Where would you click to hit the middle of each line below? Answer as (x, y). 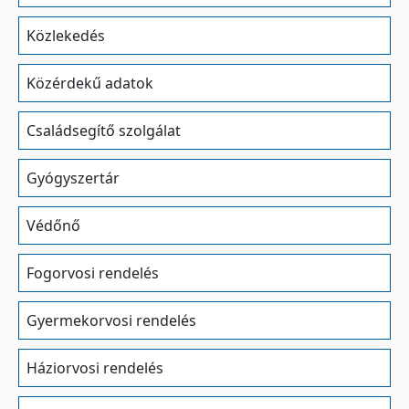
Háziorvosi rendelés (95, 368)
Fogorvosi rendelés (93, 273)
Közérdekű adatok (90, 83)
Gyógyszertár (73, 178)
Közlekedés (66, 36)
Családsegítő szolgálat (104, 131)
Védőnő (53, 225)
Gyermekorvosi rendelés (111, 320)
